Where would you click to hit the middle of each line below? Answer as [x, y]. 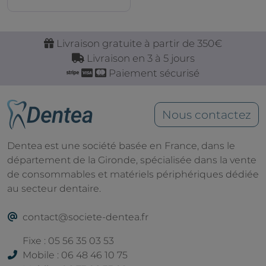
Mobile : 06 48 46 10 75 [75, 255]
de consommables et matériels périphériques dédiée [133, 174]
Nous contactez [207, 114]
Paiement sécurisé [153, 73]
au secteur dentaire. [54, 188]
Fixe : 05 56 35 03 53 [68, 240]
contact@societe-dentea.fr [85, 217]
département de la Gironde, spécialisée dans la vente [132, 160]
